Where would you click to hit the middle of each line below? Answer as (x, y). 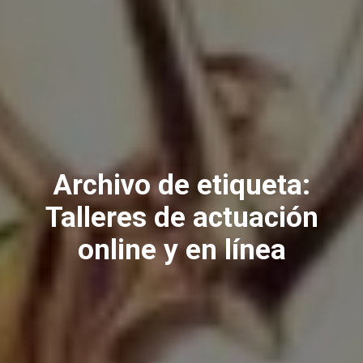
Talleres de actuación (181, 218)
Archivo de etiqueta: (181, 185)
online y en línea (181, 250)
